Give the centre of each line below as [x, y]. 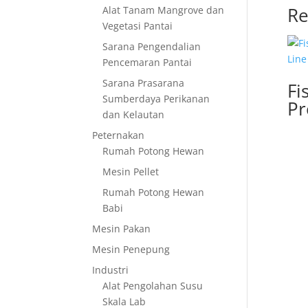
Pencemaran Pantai [147, 62]
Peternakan [119, 135]
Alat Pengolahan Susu [153, 286]
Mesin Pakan [122, 229]
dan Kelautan [134, 114]
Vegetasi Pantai [138, 26]
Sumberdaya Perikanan [156, 99]
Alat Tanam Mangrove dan [164, 10]
